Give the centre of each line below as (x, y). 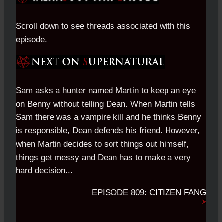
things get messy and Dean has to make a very (103, 158)
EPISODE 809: (120, 193)
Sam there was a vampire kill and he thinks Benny (109, 117)
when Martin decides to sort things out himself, (102, 144)
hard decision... (44, 171)
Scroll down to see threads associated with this (103, 26)
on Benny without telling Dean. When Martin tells (106, 104)
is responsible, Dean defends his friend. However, (108, 131)
